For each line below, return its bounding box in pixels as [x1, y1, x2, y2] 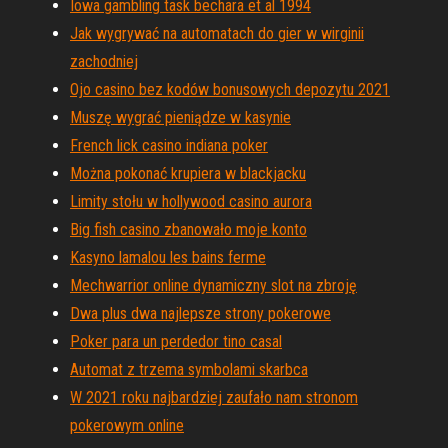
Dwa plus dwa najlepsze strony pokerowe [70, 304, 331, 323]
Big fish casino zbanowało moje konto [70, 220, 307, 239]
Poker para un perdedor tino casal [70, 332, 282, 351]
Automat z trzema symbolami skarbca [70, 360, 308, 379]
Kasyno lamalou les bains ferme [70, 248, 266, 267]
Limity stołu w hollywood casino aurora [70, 192, 312, 211]
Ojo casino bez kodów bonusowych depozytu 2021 [70, 80, 390, 99]
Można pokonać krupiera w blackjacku [70, 164, 306, 183]
